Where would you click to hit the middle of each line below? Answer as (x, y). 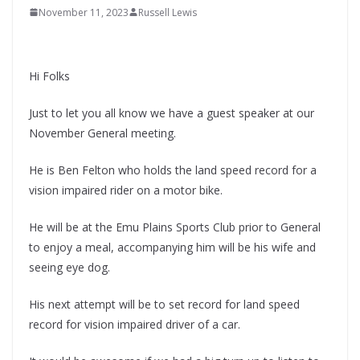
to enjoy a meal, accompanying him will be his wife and (172, 247)
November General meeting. (102, 133)
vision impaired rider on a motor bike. (126, 190)
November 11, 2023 (84, 12)
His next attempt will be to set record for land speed (164, 304)
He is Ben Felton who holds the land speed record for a (173, 170)
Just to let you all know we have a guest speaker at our (172, 112)
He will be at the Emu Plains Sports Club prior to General (175, 227)
